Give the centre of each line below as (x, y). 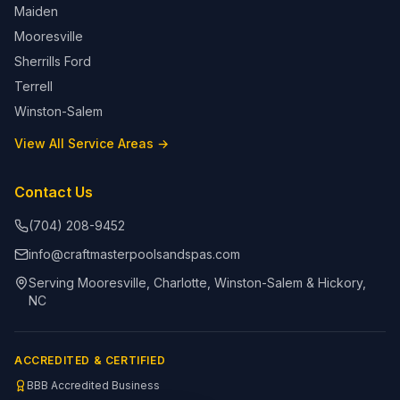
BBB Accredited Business (93, 385)
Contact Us (54, 192)
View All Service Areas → (92, 143)
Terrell (33, 86)
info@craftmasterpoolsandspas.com (134, 254)
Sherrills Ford (53, 61)
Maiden (36, 11)
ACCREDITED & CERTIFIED (90, 360)
